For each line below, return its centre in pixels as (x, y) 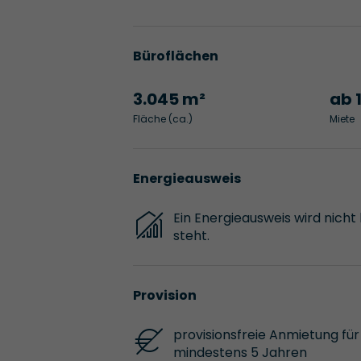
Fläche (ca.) (162, 119)
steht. (191, 235)
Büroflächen (175, 56)
